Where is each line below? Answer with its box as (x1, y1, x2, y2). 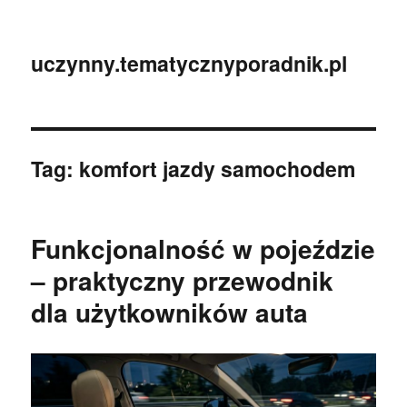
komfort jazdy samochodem (79, 154, 356, 184)
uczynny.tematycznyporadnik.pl (31, 48, 348, 78)
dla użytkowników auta (31, 293, 309, 331)
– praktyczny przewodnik (31, 262, 334, 299)
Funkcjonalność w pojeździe (31, 230, 376, 267)
